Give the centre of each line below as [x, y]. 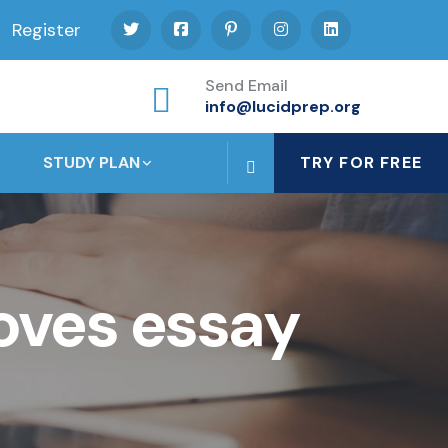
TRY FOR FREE [360, 163]
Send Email [246, 86]
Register [46, 30]
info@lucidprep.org [283, 107]
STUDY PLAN [92, 163]
